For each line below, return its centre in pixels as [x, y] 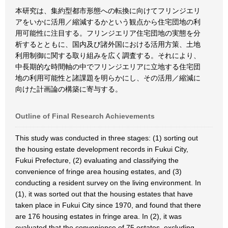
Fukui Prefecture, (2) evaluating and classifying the [97, 160]
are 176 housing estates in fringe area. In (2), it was [98, 216]
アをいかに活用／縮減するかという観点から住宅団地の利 [108, 22]
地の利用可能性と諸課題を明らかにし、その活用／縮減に [108, 78]
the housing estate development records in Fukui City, [102, 149]
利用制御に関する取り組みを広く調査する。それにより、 [108, 55]
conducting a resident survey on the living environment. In [108, 183]
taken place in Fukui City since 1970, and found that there [108, 205]
